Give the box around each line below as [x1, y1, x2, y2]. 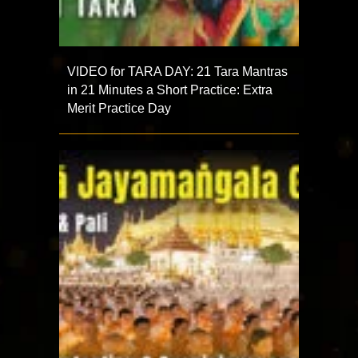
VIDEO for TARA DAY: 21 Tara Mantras [67, 65, 288, 79]
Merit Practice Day [67, 101, 171, 116]
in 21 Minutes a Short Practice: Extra [67, 83, 272, 97]
